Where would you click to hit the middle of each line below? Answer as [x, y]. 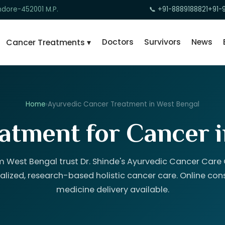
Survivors [162, 42]
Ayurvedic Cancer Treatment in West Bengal [124, 104]
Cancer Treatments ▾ [49, 42]
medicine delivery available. [113, 190]
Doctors [118, 42]
